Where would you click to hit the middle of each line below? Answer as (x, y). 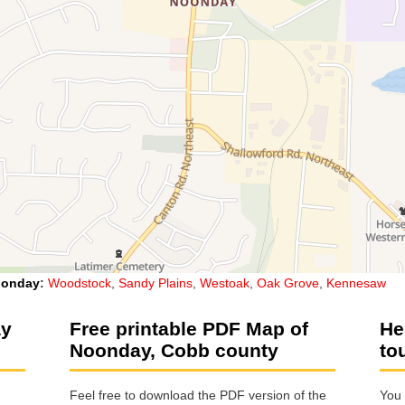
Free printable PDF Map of (189, 328)
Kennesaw (356, 283)
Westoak (225, 283)
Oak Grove (288, 283)
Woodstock (80, 283)
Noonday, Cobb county (174, 350)
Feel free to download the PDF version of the (198, 396)
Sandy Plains (155, 283)
